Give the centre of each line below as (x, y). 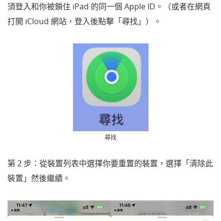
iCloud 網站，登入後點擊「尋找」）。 (93, 21)
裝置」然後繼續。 (39, 178)
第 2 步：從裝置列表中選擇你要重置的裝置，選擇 (94, 164)
